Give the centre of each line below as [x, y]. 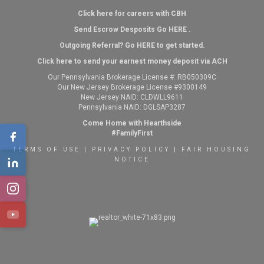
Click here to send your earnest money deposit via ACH [132, 62]
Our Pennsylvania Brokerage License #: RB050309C [132, 77]
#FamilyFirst [132, 133]
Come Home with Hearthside [132, 123]
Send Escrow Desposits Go [121, 30]
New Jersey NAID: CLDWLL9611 [132, 98]
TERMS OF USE [47, 150]
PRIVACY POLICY [131, 150]
